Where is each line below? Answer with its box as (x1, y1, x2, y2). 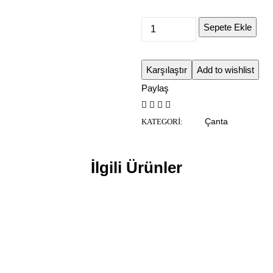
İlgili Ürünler (91, 158, 182, 177)
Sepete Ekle (204, 22, 252, 33)
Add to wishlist (197, 65, 255, 76)
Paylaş (141, 83, 169, 94)
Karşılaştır (146, 65, 188, 76)
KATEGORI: (141, 117, 183, 127)
